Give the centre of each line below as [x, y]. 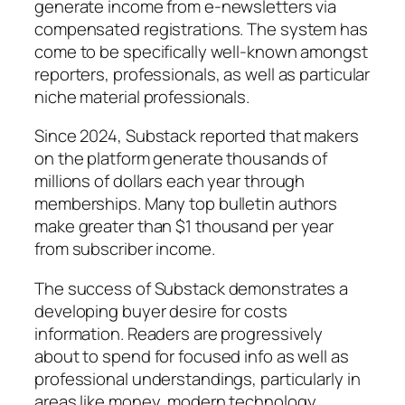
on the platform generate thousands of [181, 159]
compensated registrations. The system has [201, 28]
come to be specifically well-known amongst [201, 51]
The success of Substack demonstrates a [192, 288]
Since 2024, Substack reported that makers [197, 136]
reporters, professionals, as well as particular [202, 74]
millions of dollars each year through [170, 181]
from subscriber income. [125, 249]
